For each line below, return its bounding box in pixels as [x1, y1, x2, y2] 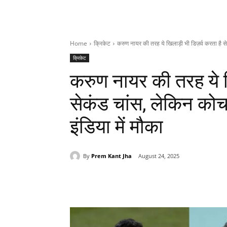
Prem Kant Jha [91, 152, 132, 160]
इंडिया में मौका [70, 116, 163, 138]
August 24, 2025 [138, 152, 179, 160]
